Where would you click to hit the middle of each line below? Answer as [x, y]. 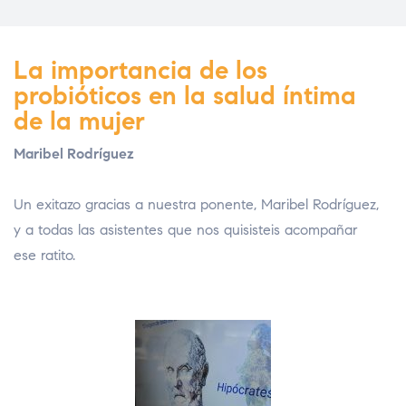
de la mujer [79, 121]
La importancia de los [140, 71]
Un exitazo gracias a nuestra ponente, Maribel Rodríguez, [196, 205]
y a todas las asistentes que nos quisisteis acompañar [186, 230]
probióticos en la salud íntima [185, 96]
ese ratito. [44, 256]
